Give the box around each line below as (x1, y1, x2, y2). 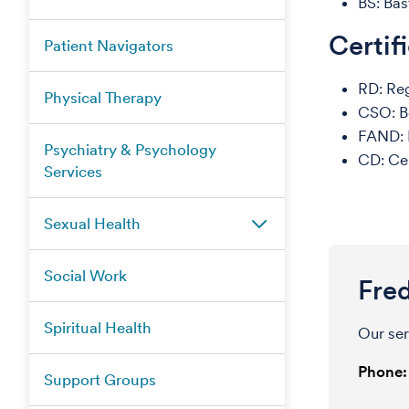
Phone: (358, 362, 407, 381)
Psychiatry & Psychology (44, 141, 216, 159)
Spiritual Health (44, 319, 152, 337)
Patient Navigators (44, 37, 173, 55)
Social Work (44, 267, 127, 285)
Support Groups (44, 371, 156, 389)
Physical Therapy (44, 89, 162, 107)
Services (44, 163, 102, 181)
